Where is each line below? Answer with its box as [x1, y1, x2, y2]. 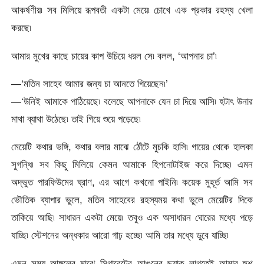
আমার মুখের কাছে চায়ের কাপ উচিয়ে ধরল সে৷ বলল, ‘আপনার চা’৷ [11, 49, 217, 62]
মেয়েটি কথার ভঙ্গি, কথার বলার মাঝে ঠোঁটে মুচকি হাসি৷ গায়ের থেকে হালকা [11, 141, 253, 153]
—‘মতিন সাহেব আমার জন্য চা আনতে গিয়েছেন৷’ [11, 78, 169, 90]
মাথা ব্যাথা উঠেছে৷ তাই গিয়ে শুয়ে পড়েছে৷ [11, 113, 141, 126]
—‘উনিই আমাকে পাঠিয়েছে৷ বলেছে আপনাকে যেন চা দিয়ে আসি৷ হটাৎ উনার [11, 95, 253, 108]
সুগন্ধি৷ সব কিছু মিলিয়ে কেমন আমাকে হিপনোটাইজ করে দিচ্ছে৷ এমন [11, 159, 253, 171]
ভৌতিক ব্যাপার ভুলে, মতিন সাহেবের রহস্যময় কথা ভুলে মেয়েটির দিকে [11, 194, 253, 206]
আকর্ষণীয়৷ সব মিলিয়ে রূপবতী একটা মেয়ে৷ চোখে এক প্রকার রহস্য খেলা [11, 4, 253, 16]
